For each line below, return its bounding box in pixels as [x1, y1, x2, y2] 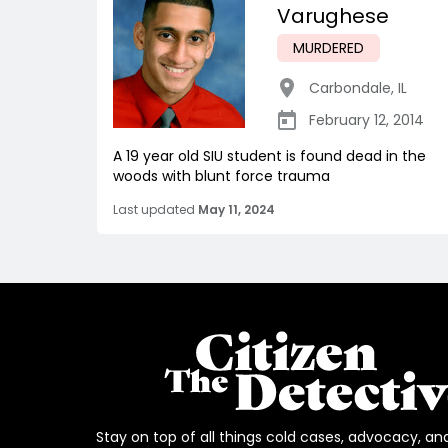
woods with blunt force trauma [113, 165, 330, 186]
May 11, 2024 [198, 200, 275, 218]
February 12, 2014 [309, 109, 424, 130]
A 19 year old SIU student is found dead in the [113, 145, 426, 166]
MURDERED [293, 37, 364, 58]
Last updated [113, 200, 195, 218]
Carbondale [309, 77, 391, 98]
